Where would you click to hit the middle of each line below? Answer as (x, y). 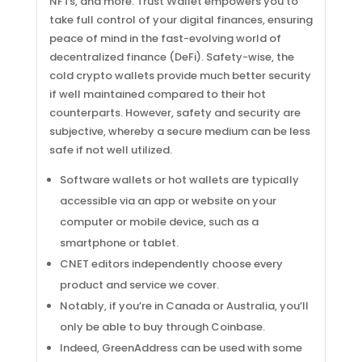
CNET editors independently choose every (171, 264)
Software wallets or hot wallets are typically (179, 180)
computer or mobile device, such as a (159, 222)
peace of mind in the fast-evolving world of (165, 38)
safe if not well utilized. (110, 150)
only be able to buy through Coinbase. (162, 327)
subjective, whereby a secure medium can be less (179, 131)
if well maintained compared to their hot (157, 94)
